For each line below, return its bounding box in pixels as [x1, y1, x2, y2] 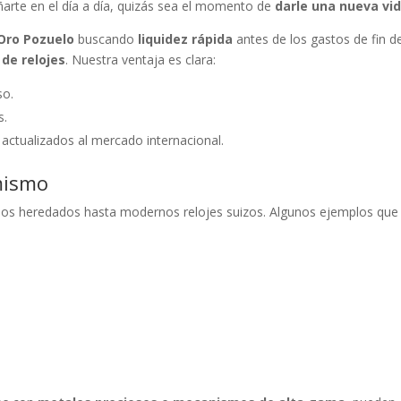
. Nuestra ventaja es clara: [65, 51, 217, 68]
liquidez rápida [138, 30, 234, 47]
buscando [74, 30, 139, 47]
